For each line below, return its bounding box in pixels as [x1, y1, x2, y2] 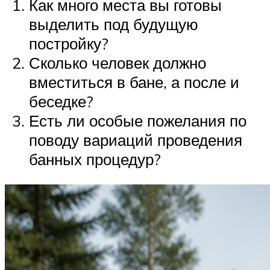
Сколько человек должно [29, 53, 206, 73]
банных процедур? [29, 149, 161, 169]
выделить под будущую [29, 14, 198, 34]
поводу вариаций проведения [29, 130, 242, 150]
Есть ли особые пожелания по [29, 111, 246, 131]
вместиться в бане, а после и [29, 72, 239, 92]
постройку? [29, 34, 108, 54]
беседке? [29, 92, 93, 111]
